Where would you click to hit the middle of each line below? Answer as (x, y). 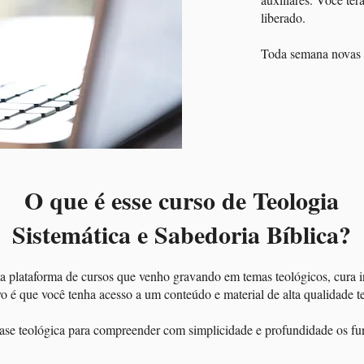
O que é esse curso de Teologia (181, 200)
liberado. (283, 17)
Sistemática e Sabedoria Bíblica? (181, 234)
